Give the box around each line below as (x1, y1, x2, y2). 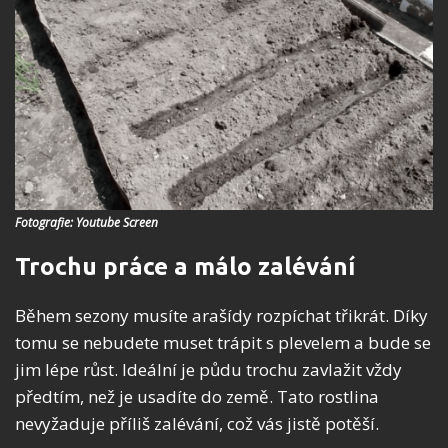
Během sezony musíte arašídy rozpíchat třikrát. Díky (15, 304, 428, 328)
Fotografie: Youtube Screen (15, 214, 158, 232)
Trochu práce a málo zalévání (15, 253, 355, 281)
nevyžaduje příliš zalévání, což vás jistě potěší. (15, 412, 379, 436)
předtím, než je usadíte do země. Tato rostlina (15, 385, 379, 409)
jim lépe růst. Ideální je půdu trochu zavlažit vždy (15, 358, 402, 382)
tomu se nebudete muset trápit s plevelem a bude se (15, 331, 431, 355)
